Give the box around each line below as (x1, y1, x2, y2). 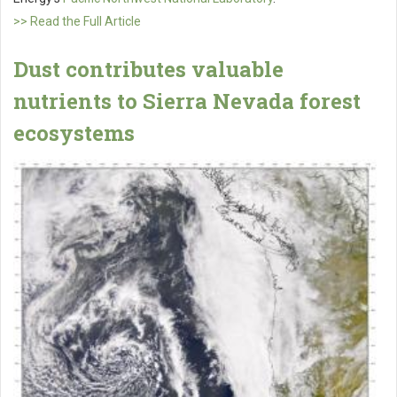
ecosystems (13, 119, 135, 148)
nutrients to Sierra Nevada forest (13, 87, 361, 116)
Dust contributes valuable (13, 55, 284, 84)
